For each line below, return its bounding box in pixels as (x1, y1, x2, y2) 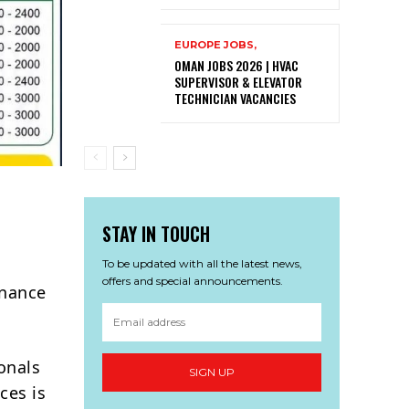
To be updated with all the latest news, (102, 256, 302, 270)
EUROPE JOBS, (174, 37, 257, 51)
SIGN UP (189, 365, 235, 380)
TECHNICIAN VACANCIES (174, 88, 296, 108)
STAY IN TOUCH (102, 219, 210, 247)
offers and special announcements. (102, 273, 283, 288)
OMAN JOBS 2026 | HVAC (174, 55, 299, 75)
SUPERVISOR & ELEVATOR (174, 71, 302, 91)
